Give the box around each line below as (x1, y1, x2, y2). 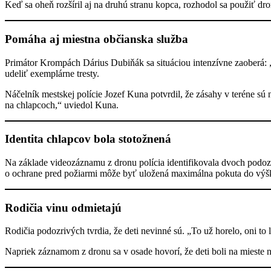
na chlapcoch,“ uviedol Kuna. (5, 99, 119, 110)
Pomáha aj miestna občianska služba (5, 32, 188, 45)
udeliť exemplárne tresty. (5, 68, 99, 79)
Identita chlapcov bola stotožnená (5, 132, 171, 146)
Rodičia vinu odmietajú (5, 201, 122, 214)
